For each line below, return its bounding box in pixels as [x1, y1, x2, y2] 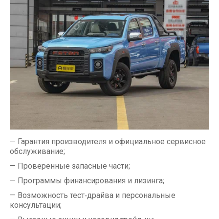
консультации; [10, 200, 64, 210]
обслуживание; [10, 147, 67, 156]
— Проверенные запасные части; [10, 161, 132, 171]
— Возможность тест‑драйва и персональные [10, 191, 175, 200]
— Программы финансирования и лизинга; [10, 176, 166, 186]
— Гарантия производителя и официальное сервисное [10, 137, 206, 147]
